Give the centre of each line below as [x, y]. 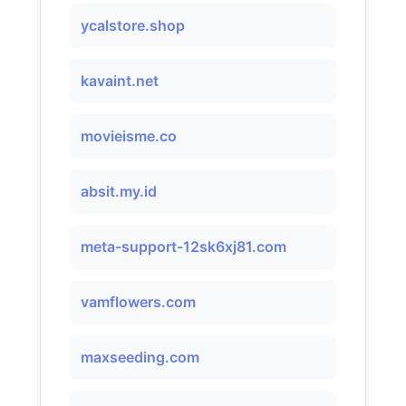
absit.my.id [119, 191]
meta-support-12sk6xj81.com [184, 246]
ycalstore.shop [133, 25]
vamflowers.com [138, 302]
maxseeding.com [140, 357]
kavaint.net [120, 81]
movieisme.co [129, 136]
